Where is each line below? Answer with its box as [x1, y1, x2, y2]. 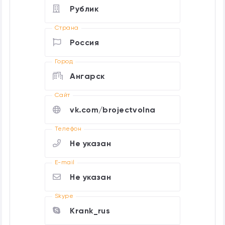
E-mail [55, 159, 75, 166]
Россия [70, 38, 99, 48]
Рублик [70, 4, 98, 14]
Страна [55, 24, 79, 32]
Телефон [55, 125, 81, 133]
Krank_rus [70, 206, 110, 216]
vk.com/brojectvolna [70, 105, 156, 115]
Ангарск [70, 71, 105, 81]
